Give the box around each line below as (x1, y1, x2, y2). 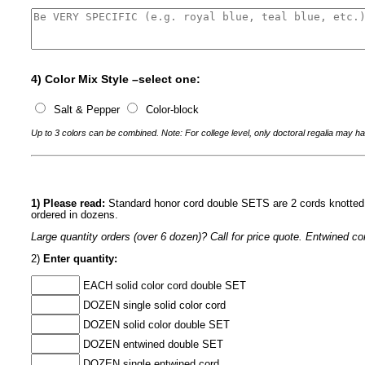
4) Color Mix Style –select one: (31, 72, 201, 86)
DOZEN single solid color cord (80, 299, 226, 312)
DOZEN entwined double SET (80, 338, 224, 351)
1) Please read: (31, 197, 106, 210)
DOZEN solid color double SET (80, 319, 231, 332)
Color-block (143, 103, 200, 116)
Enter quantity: (43, 253, 118, 266)
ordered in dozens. (31, 209, 119, 222)
